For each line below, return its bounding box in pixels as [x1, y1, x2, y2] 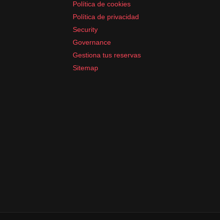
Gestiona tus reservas [73, 51, 141, 59]
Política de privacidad [73, 12, 139, 21]
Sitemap [73, 63, 98, 72]
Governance [73, 38, 111, 46]
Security [73, 25, 98, 33]
